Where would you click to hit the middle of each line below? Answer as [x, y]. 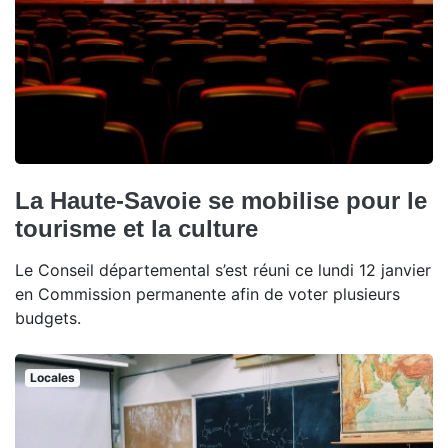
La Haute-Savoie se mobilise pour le [221, 201]
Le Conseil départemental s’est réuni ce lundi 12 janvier [223, 270]
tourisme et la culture [136, 229]
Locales [52, 378]
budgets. [48, 318]
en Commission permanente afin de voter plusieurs [207, 294]
